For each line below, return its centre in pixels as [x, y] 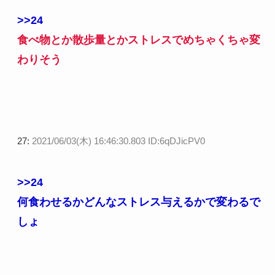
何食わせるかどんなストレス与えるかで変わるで [138, 202]
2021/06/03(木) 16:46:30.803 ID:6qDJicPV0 [118, 141]
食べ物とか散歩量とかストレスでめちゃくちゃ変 [138, 40]
